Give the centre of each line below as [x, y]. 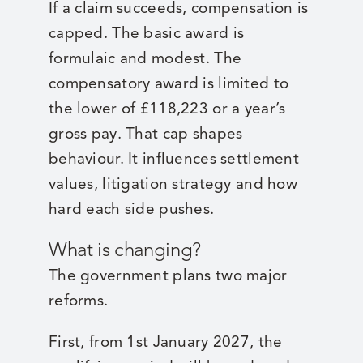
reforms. [78, 301]
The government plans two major [168, 275]
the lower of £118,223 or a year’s [167, 109]
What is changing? [124, 250]
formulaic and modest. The [145, 58]
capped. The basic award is [146, 33]
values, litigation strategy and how [173, 184]
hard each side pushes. [131, 209]
